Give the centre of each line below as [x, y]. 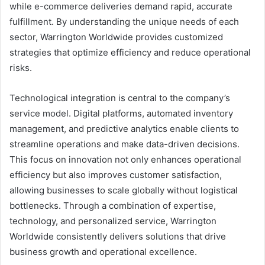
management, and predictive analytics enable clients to [124, 129]
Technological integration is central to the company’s [120, 98]
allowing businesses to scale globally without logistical [124, 190]
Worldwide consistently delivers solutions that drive [118, 237]
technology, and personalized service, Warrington [113, 221]
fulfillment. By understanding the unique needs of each [124, 22]
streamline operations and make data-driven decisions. [125, 144]
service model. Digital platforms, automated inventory [121, 114]
